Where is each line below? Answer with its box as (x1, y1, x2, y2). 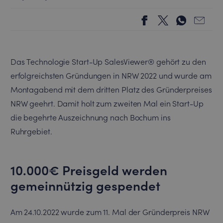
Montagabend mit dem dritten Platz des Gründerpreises (10, 84, 212, 95)
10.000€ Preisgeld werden (10, 160, 167, 179)
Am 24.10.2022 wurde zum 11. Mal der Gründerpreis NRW (10, 206, 210, 217)
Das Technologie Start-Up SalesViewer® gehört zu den (10, 56, 206, 67)
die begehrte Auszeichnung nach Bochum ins (10, 111, 171, 122)
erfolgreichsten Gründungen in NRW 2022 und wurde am (10, 70, 212, 81)
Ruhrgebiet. (10, 125, 52, 136)
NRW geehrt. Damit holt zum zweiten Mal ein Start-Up (10, 98, 204, 109)
